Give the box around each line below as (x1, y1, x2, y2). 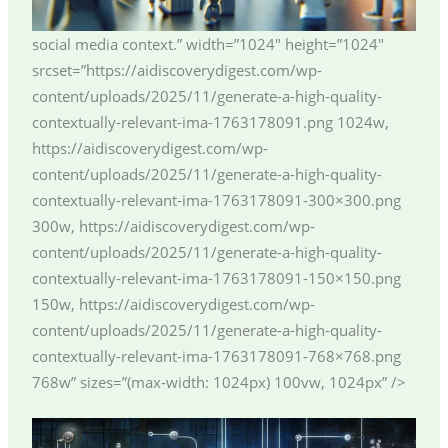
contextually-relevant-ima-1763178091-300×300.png (31, 189, 401, 210)
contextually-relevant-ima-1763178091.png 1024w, (31, 111, 389, 132)
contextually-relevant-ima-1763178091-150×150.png (31, 267, 401, 288)
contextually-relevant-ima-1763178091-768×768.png (31, 345, 401, 366)
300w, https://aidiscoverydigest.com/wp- (31, 215, 315, 236)
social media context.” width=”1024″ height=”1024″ (31, 33, 384, 54)
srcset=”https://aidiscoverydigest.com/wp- (31, 59, 322, 80)
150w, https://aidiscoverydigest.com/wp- (31, 293, 315, 314)
